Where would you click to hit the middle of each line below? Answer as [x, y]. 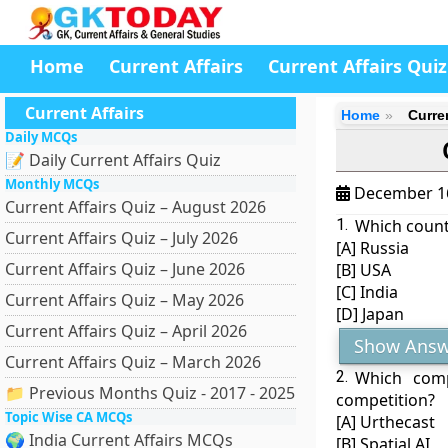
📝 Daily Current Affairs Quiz [113, 160]
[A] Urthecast [385, 422]
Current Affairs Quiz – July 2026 [121, 238]
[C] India [366, 292]
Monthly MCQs [52, 184]
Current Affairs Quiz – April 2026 [126, 331]
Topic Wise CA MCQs [68, 417]
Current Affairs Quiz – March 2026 [133, 362]
